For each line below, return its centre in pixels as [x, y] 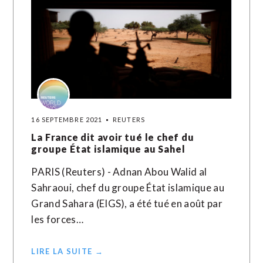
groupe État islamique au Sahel [108, 149]
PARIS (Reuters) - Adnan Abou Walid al [119, 172]
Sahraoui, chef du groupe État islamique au [128, 188]
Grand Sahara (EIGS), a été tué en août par [127, 203]
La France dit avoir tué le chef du [113, 137]
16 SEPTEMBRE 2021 [67, 119]
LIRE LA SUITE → [67, 251]
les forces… [57, 219]
